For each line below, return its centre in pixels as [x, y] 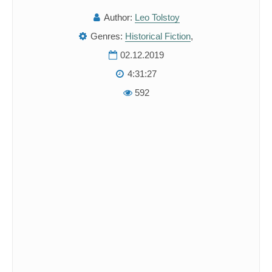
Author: [118, 17]
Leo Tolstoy [157, 17]
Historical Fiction [158, 36]
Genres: [107, 36]
